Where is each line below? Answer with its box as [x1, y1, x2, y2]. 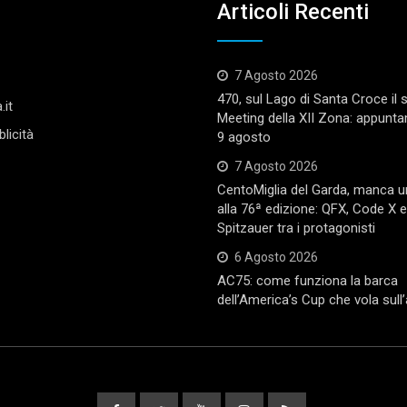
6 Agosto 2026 [234, 250, 318, 265]
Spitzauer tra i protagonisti [217, 220, 375, 237]
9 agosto [217, 129, 271, 146]
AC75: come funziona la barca [217, 273, 398, 290]
